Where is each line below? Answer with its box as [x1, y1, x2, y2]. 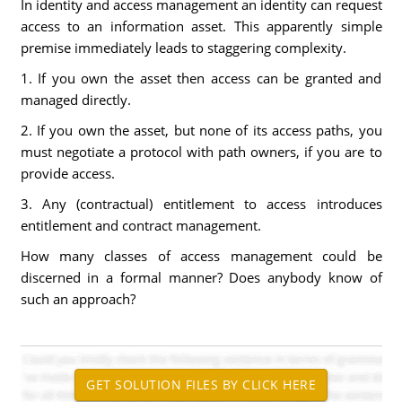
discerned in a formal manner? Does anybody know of [20, 268, 382, 286]
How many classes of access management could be [20, 247, 382, 265]
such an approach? [20, 290, 135, 308]
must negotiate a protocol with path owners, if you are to [20, 143, 382, 161]
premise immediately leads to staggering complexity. [20, 39, 346, 57]
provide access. [20, 164, 115, 182]
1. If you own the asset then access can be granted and [20, 69, 382, 87]
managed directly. [20, 91, 131, 109]
